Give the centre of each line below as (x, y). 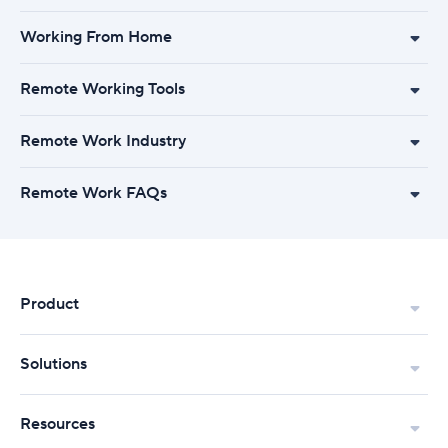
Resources (57, 424)
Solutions (53, 364)
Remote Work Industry (103, 141)
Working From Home (96, 37)
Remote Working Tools (102, 89)
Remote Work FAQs (93, 193)
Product (49, 304)
